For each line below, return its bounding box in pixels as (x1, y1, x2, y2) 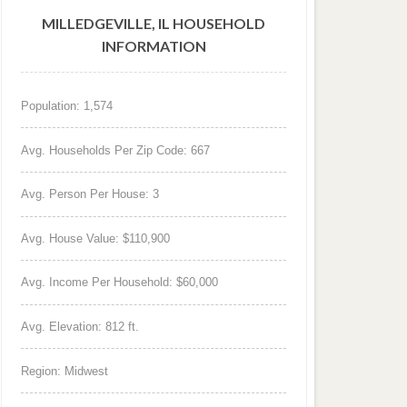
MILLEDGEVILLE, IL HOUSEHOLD (42, 15, 266, 33)
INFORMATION (101, 37, 206, 55)
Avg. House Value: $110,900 (21, 231, 171, 245)
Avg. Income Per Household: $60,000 (21, 275, 219, 290)
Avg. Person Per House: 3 (21, 187, 160, 202)
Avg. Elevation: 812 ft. (21, 320, 140, 334)
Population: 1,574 (21, 99, 114, 114)
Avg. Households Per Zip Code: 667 (21, 143, 211, 157)
